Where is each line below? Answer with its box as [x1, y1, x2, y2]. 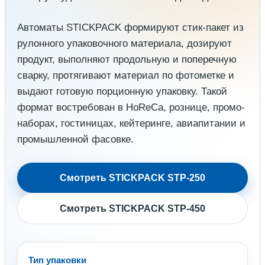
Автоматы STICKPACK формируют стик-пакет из [17, 22, 244, 34]
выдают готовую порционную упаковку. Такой [17, 86, 227, 98]
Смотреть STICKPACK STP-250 [60, 173, 205, 183]
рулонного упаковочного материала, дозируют [17, 38, 232, 50]
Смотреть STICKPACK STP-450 [60, 203, 205, 214]
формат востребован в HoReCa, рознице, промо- [17, 102, 245, 114]
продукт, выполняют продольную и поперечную [17, 54, 237, 66]
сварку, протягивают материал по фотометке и [17, 70, 234, 82]
